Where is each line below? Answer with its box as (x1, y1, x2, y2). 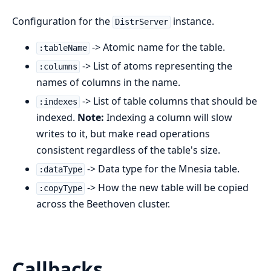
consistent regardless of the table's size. (36, 143, 220, 157)
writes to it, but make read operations (36, 127, 210, 141)
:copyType (38, 183, 82, 194)
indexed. (36, 111, 77, 125)
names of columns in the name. (36, 76, 180, 90)
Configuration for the (12, 15, 113, 28)
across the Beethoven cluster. (36, 197, 170, 211)
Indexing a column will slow (104, 111, 232, 125)
